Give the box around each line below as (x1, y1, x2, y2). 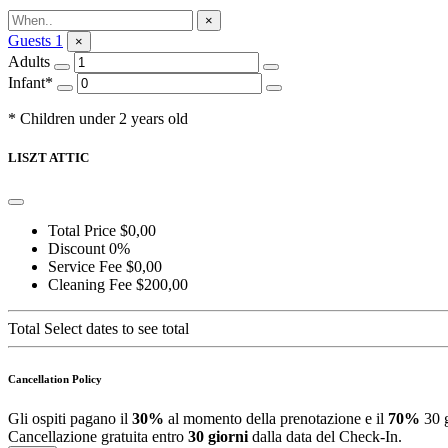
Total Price (48, 221, 116, 239)
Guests (8, 31, 55, 49)
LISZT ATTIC (8, 149, 89, 165)
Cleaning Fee (48, 275, 132, 293)
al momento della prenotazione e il (164, 409, 388, 427)
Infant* (8, 73, 53, 91)
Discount (48, 239, 105, 257)
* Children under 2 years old (8, 109, 188, 127)
